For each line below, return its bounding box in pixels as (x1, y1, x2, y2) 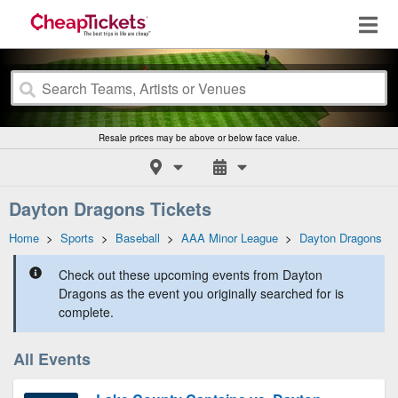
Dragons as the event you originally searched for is (59, 284, 344, 302)
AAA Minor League (181, 229, 278, 246)
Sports (60, 229, 94, 246)
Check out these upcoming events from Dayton (59, 266, 322, 283)
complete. (59, 303, 114, 321)
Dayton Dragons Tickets (9, 195, 211, 221)
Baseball (115, 229, 160, 246)
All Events (13, 347, 91, 370)
